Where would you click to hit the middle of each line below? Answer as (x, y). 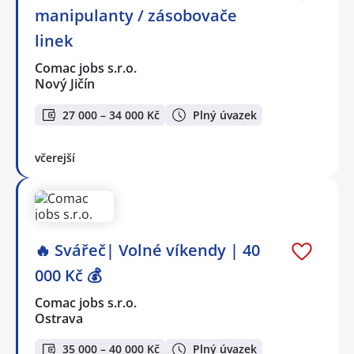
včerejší (55, 157)
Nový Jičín (65, 84)
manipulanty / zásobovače (136, 16)
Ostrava (59, 318)
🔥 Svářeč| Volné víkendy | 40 (147, 250)
